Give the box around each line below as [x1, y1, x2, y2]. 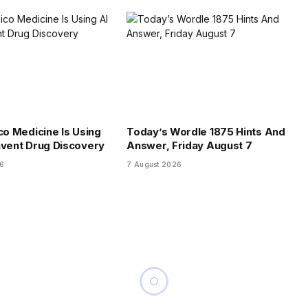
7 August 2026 [126, 160, 182, 169]
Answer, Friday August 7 [126, 139, 252, 153]
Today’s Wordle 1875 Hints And [126, 125, 285, 139]
